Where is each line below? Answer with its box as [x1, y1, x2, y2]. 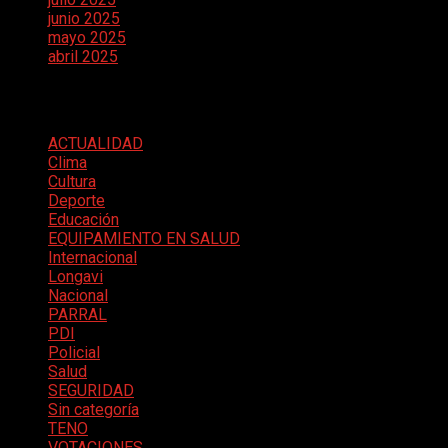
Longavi [48, 266, 103, 286]
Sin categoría [48, 399, 139, 419]
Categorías [8, 85, 129, 114]
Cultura [48, 171, 96, 191]
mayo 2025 [48, 27, 126, 47]
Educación [48, 209, 119, 229]
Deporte [48, 190, 105, 210]
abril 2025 [48, 46, 118, 66]
